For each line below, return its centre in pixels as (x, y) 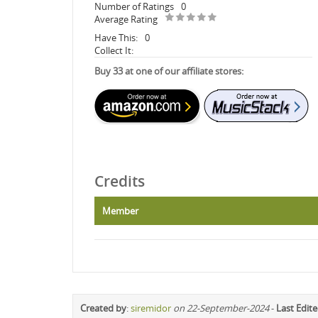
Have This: (116, 37)
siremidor (151, 308)
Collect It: (114, 50)
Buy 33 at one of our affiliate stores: (169, 71)
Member (120, 210)
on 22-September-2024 (221, 308)
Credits (120, 181)
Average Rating (126, 19)
